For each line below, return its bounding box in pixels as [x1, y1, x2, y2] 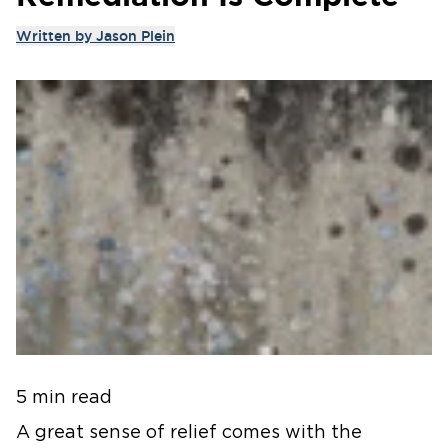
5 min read [16, 388, 112, 407]
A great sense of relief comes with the [16, 423, 362, 442]
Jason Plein [96, 28, 175, 44]
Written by [16, 28, 96, 44]
